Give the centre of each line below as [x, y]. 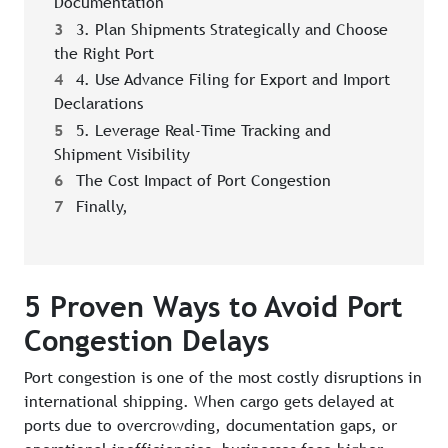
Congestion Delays [146, 341]
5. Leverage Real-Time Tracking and [201, 130]
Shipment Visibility [122, 154]
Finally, [99, 207]
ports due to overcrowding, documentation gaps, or [210, 426]
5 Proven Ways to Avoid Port [213, 307]
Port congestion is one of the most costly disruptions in [223, 378]
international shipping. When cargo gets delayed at [209, 402]
